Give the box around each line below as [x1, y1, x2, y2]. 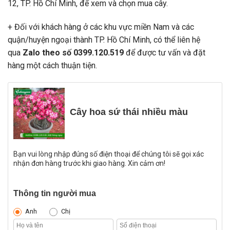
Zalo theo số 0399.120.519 [21, 47, 124, 57]
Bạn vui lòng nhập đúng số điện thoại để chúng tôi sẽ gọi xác [13, 150, 204, 159]
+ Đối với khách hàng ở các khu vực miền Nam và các [8, 22, 194, 32]
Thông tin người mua [13, 188, 96, 198]
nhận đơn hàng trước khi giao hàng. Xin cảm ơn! [13, 159, 165, 168]
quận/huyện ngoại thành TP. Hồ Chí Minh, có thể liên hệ [8, 34, 200, 45]
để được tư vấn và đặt [124, 47, 205, 57]
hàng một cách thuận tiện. [8, 60, 97, 70]
